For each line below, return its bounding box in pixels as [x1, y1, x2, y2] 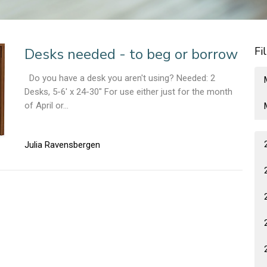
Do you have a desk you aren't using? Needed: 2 [24, 73, 215, 84]
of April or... [24, 100, 69, 111]
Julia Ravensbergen [24, 139, 100, 150]
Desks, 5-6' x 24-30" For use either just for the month [24, 86, 232, 98]
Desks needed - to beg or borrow [24, 45, 238, 64]
